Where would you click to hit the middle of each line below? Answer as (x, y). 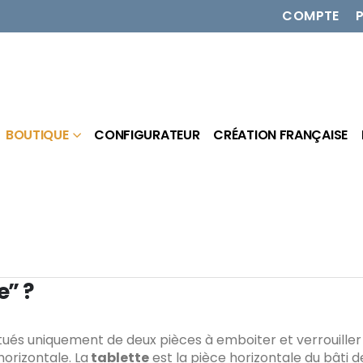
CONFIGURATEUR (147, 135)
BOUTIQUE (37, 135)
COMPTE (311, 16)
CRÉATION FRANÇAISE (280, 135)
